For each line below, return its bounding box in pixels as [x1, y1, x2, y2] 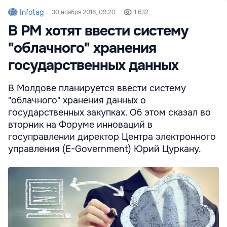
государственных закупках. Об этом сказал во [8, 106, 211, 118]
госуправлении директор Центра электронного [8, 131, 216, 142]
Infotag [20, 7, 44, 17]
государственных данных [8, 56, 178, 74]
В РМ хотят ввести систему [8, 21, 188, 40]
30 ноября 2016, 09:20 [52, 8, 116, 16]
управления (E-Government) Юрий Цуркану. [8, 143, 201, 155]
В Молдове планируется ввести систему [8, 82, 186, 94]
